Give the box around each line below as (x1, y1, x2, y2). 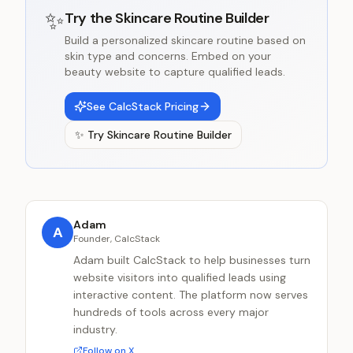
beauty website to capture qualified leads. (65, 65, 285, 79)
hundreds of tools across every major (73, 305, 269, 319)
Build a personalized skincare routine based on (65, 33, 306, 47)
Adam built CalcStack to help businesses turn (73, 253, 310, 267)
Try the (65, 9, 116, 28)
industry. (73, 322, 117, 336)
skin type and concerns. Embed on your (65, 49, 271, 63)
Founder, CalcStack (73, 232, 160, 245)
